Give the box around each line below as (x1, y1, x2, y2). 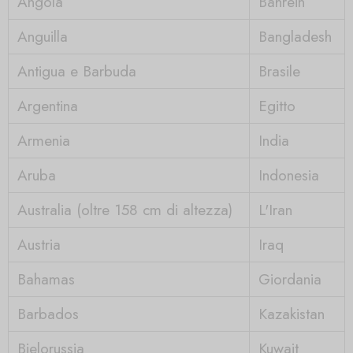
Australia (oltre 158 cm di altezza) (17, 198, 232, 221)
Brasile (258, 59, 300, 82)
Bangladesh (258, 24, 332, 47)
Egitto (258, 94, 295, 117)
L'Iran (258, 198, 292, 221)
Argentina (17, 94, 78, 117)
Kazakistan (258, 302, 325, 325)
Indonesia (258, 163, 319, 186)
